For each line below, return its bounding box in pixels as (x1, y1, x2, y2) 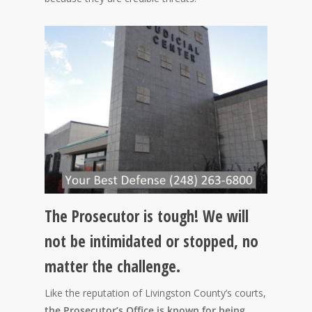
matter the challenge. (45, 256, 180, 278)
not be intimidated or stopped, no (45, 231, 258, 253)
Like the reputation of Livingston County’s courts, (45, 286, 266, 300)
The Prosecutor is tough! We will (45, 205, 249, 228)
